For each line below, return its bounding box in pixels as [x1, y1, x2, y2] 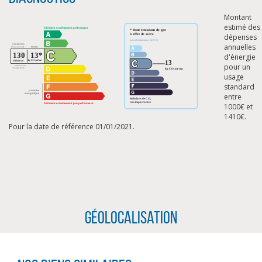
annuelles [224, 42, 256, 52]
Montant [224, 12, 251, 22]
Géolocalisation [85, 208, 177, 227]
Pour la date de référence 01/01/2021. [9, 122, 135, 132]
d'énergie [224, 52, 256, 62]
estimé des [224, 22, 260, 32]
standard [224, 82, 254, 92]
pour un [224, 62, 250, 72]
